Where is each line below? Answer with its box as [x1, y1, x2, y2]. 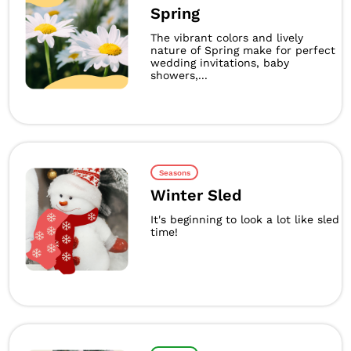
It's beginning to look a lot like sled [150, 213, 339, 226]
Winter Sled [150, 186, 242, 204]
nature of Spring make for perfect [150, 44, 335, 56]
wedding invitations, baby [150, 56, 289, 69]
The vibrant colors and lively [150, 31, 303, 44]
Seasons [158, 168, 190, 177]
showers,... [150, 69, 208, 81]
